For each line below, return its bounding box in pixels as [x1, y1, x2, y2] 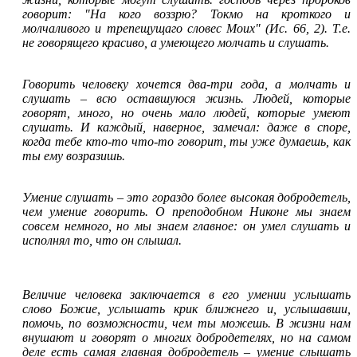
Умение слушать [22, 190, 117, 204]
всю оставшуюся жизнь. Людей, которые [86, 91, 351, 105]
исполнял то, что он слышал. [22, 233, 182, 247]
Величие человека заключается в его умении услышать [22, 287, 351, 301]
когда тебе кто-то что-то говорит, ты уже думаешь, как [22, 134, 351, 148]
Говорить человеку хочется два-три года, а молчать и [22, 76, 351, 91]
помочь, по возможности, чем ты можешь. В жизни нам [22, 316, 351, 330]
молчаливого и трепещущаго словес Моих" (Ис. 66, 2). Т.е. [22, 21, 351, 35]
